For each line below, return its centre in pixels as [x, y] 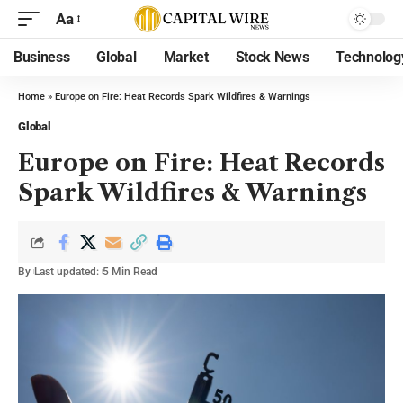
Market [186, 57]
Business [42, 57]
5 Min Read [130, 272]
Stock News [272, 57]
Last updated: [67, 272]
